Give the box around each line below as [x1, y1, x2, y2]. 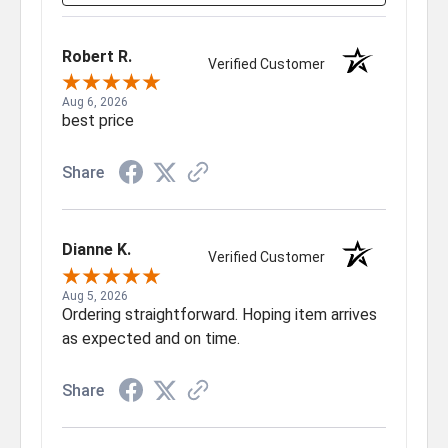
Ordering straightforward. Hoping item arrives [62, 304, 377, 324]
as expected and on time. [62, 328, 240, 348]
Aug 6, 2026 [62, 95, 128, 110]
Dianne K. [62, 240, 131, 260]
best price [62, 111, 134, 131]
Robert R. [62, 47, 132, 67]
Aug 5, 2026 [62, 288, 128, 303]
